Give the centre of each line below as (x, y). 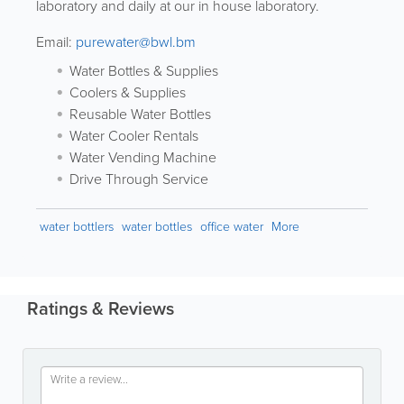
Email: (56, 42)
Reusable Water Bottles (140, 114)
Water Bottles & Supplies (144, 71)
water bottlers (77, 227)
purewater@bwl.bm (136, 42)
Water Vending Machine (143, 157)
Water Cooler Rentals (134, 136)
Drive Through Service (139, 179)
